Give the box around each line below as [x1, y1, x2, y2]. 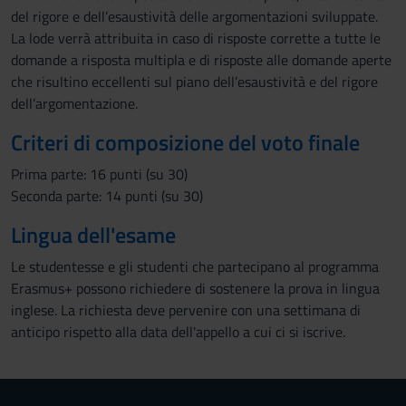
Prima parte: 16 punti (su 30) [11, 163, 188, 185]
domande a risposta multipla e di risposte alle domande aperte [11, 49, 391, 71]
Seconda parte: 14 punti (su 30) [11, 185, 203, 207]
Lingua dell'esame [11, 218, 176, 251]
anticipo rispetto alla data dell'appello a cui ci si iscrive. [11, 321, 345, 343]
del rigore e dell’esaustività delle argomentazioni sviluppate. [11, 5, 378, 27]
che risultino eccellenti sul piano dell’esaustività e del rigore [11, 71, 378, 92]
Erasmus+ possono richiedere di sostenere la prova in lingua [11, 277, 380, 299]
